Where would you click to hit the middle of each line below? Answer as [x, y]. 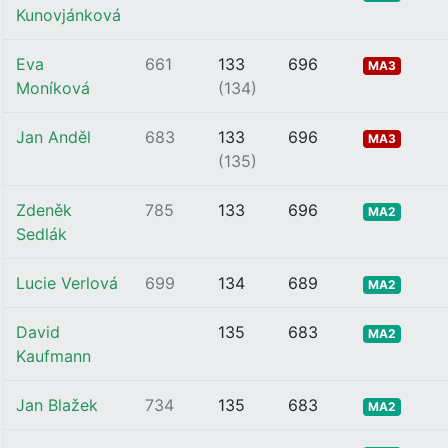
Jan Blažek [57, 405]
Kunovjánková [68, 15]
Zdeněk [44, 210]
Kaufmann [53, 356]
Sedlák [41, 234]
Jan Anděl [53, 137]
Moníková [53, 88]
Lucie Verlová [67, 283]
